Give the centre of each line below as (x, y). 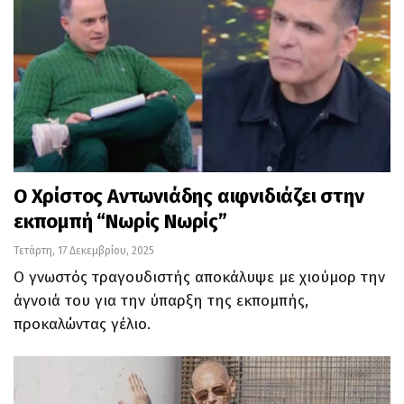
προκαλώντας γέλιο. (82, 325)
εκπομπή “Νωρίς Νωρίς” (120, 222)
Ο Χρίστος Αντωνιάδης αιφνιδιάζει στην (189, 197)
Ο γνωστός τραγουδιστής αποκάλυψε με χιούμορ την (199, 278)
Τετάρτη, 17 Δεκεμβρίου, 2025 (84, 251)
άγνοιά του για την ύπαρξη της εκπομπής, (161, 301)
